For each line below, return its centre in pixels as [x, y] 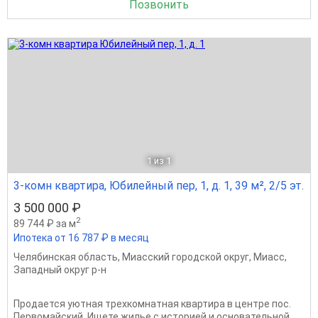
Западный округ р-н [60, 269]
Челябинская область [66, 257]
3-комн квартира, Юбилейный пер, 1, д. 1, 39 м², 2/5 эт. [159, 185]
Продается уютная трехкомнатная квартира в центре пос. [152, 303]
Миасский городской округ [186, 257]
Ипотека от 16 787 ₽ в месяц [81, 237]
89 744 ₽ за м [45, 223]
